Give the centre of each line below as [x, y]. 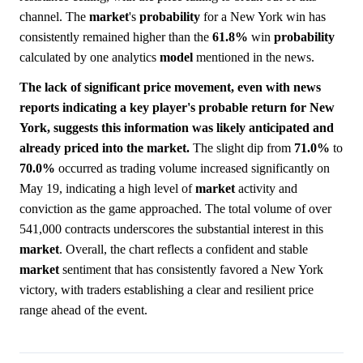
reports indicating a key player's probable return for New [177, 108]
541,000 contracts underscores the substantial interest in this [171, 229]
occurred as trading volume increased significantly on [192, 169]
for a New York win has [263, 17]
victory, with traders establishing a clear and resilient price [167, 290]
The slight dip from [242, 148]
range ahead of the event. [83, 310]
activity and [266, 189]
